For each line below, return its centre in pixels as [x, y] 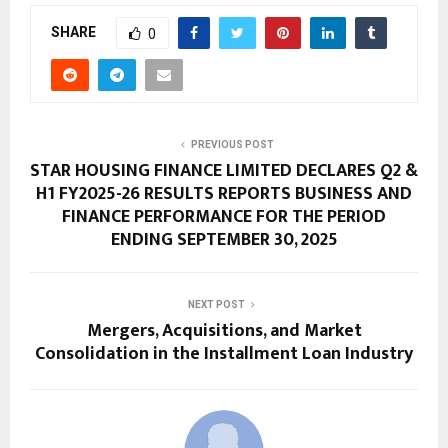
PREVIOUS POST [232, 144]
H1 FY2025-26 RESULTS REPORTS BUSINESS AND [224, 193]
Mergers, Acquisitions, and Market [224, 330]
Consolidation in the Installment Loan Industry [224, 353]
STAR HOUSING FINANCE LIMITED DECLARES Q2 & [224, 170]
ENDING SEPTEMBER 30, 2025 [224, 239]
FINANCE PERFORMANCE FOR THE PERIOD [224, 216]
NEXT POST [216, 304]
